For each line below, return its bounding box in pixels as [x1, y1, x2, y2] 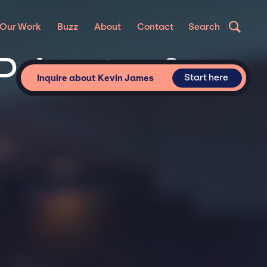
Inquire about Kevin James [36, 72, 154, 83]
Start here [184, 72, 229, 83]
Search [188, 21, 221, 32]
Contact [136, 21, 173, 32]
